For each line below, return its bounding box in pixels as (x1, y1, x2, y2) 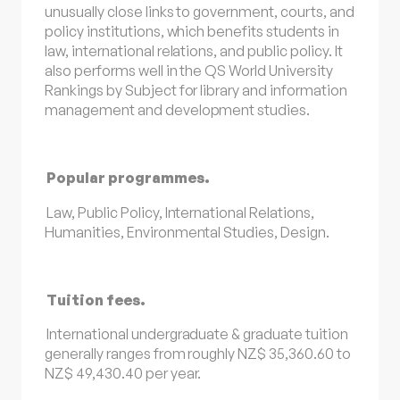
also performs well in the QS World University (45, 61, 333, 79)
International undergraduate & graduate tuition (46, 325, 348, 344)
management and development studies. (45, 100, 311, 119)
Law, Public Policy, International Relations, (46, 203, 314, 221)
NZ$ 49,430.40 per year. (45, 364, 202, 383)
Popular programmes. (46, 169, 210, 187)
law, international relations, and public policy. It (45, 41, 343, 60)
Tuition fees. (46, 290, 146, 309)
